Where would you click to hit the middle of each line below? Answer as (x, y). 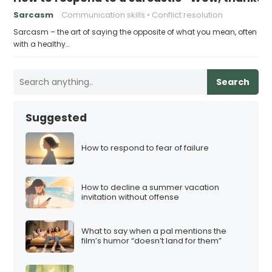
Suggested (56, 117)
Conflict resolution (188, 15)
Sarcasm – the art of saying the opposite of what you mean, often (135, 32)
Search (233, 82)
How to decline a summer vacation (151, 187)
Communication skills (104, 15)
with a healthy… (42, 44)
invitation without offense (131, 197)
